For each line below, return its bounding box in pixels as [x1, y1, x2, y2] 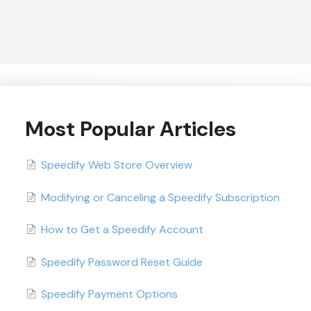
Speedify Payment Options [40, 286, 178, 301]
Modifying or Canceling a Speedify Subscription [40, 190, 280, 205]
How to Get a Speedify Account [40, 222, 203, 237]
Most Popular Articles [24, 115, 236, 142]
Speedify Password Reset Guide [40, 254, 203, 269]
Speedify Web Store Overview [40, 158, 192, 173]
